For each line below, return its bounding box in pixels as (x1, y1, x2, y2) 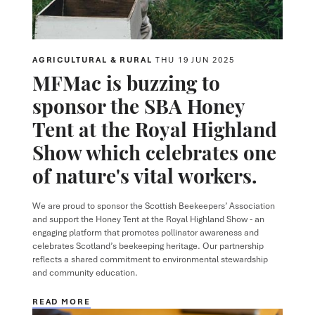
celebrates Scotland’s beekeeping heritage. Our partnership (32, 239, 264, 252)
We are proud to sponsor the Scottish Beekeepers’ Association (32, 199, 275, 212)
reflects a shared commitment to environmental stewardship (32, 252, 268, 265)
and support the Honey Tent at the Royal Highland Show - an (32, 212, 264, 225)
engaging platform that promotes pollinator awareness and (32, 226, 259, 238)
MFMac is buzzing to (32, 67, 220, 96)
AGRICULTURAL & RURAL (32, 53, 156, 65)
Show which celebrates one (32, 136, 276, 165)
